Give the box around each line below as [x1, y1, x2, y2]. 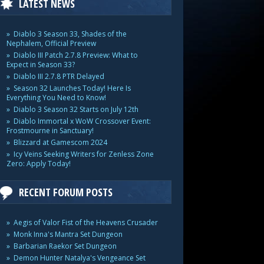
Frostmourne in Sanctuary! [6, 126, 94, 136]
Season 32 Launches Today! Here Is [14, 83, 131, 93]
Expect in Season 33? [6, 60, 75, 70]
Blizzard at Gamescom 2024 [14, 137, 107, 147]
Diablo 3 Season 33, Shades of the [14, 29, 127, 39]
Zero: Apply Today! [6, 159, 71, 169]
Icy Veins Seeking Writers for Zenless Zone [14, 149, 154, 159]
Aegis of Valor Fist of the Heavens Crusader [14, 217, 158, 227]
